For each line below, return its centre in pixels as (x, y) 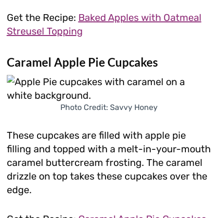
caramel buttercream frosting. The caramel (104, 162)
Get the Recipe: (42, 17)
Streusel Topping (45, 31)
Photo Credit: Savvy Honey (109, 107)
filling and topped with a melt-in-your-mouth (109, 149)
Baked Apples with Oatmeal (140, 17)
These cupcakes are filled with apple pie (96, 135)
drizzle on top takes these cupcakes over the (107, 176)
